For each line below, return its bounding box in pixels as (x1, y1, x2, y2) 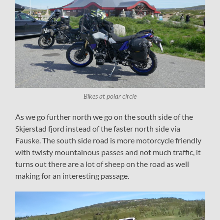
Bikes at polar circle (83, 92, 137, 101)
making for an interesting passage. (15, 171, 130, 181)
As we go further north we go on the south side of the (15, 112, 193, 122)
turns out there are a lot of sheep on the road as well (15, 159, 190, 169)
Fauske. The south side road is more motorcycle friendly (15, 136, 202, 145)
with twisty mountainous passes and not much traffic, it (15, 147, 201, 157)
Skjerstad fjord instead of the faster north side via (15, 124, 181, 134)
